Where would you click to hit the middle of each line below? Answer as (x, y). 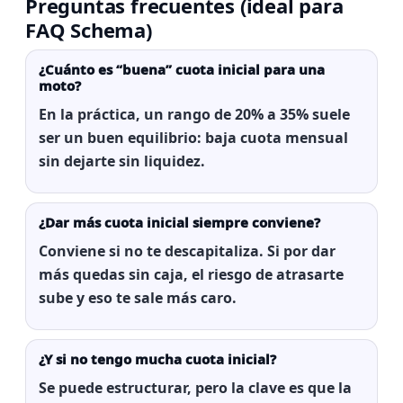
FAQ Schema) (89, 30)
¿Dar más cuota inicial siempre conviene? (179, 222)
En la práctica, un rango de (137, 114)
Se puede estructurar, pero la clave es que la (195, 388)
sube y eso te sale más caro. (138, 298)
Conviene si (81, 251)
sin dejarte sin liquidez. (122, 161)
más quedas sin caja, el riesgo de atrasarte (191, 274)
